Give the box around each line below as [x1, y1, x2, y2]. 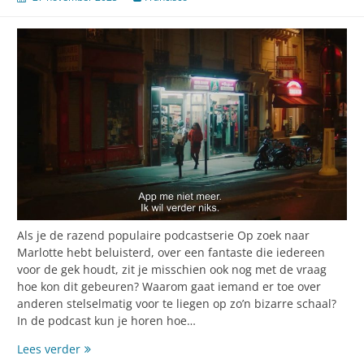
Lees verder [17, 341, 80, 357]
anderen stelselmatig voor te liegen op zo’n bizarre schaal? [17, 296, 340, 312]
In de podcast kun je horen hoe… [17, 313, 196, 329]
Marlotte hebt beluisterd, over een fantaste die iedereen [17, 245, 325, 261]
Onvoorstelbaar [80, 340, 164, 357]
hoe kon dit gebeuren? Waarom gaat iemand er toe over [17, 279, 321, 295]
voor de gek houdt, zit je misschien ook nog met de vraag [17, 262, 327, 278]
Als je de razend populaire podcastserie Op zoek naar [17, 227, 310, 244]
